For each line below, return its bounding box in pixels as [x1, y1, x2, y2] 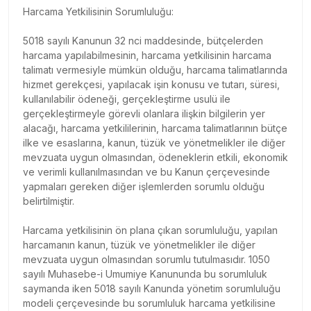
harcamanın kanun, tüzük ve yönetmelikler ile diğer [23, 238, 255, 251]
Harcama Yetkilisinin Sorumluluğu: [23, 5, 174, 17]
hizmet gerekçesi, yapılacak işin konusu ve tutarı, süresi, [23, 78, 280, 90]
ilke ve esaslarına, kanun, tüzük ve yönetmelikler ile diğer [23, 136, 285, 149]
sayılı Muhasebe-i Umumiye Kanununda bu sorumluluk [23, 267, 267, 280]
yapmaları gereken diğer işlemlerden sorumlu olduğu [23, 180, 264, 192]
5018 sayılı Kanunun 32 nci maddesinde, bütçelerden [23, 34, 263, 47]
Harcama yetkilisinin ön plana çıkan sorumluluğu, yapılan [23, 224, 278, 236]
